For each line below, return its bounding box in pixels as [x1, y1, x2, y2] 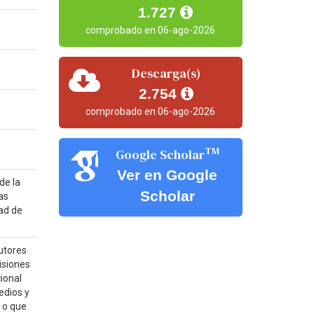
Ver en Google [117, 166, 218, 183]
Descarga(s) [132, 64, 201, 82]
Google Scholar [115, 145, 205, 163]
